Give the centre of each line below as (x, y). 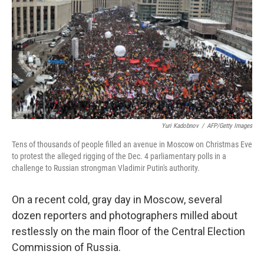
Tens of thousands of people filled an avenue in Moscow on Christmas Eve (132, 144)
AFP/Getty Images (230, 126)
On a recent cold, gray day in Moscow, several (117, 199)
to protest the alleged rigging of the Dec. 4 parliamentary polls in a (119, 156)
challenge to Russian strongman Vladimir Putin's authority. (106, 168)
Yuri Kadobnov (180, 126)
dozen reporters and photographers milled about (125, 215)
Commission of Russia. (66, 247)
